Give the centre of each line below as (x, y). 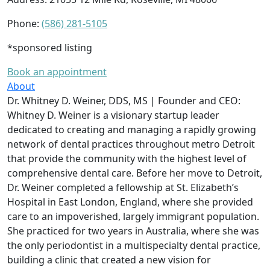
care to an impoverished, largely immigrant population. (133, 216)
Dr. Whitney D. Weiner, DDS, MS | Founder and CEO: (124, 100)
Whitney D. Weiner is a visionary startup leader (113, 115)
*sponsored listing (50, 47)
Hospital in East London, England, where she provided (130, 202)
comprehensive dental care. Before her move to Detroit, (135, 173)
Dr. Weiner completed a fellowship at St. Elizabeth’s (123, 187)
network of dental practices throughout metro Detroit (131, 144)
